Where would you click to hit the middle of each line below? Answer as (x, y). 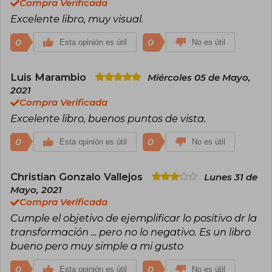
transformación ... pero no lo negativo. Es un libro (131, 232)
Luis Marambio (50, 77)
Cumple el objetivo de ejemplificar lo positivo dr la (134, 218)
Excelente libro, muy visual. (77, 19)
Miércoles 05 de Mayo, (199, 77)
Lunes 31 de (231, 177)
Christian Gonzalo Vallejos (78, 176)
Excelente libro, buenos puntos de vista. (108, 118)
